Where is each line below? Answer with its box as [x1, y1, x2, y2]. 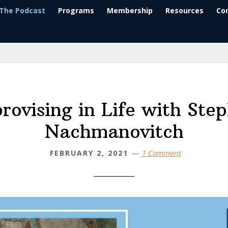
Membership [106, 6, 153, 15]
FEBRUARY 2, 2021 [49, 148, 128, 158]
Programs [58, 6, 94, 15]
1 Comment [141, 148, 181, 158]
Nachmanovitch [44, 120, 184, 143]
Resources [165, 6, 204, 15]
